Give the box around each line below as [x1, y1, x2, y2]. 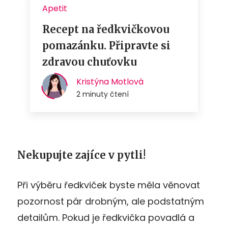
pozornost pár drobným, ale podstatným [17, 194, 204, 208]
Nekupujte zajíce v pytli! [17, 148, 146, 161]
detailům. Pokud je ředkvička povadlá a [17, 211, 194, 224]
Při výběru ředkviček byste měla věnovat [17, 178, 200, 191]
